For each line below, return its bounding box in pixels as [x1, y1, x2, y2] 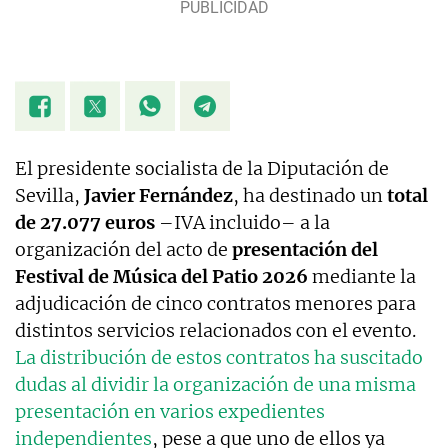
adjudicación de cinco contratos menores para [15, 292, 416, 316]
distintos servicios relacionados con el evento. [15, 319, 416, 343]
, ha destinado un [233, 184, 383, 208]
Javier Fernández [84, 184, 233, 208]
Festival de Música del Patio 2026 [15, 265, 308, 289]
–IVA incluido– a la [155, 211, 330, 235]
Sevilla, [15, 184, 84, 208]
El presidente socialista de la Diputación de [15, 157, 389, 181]
